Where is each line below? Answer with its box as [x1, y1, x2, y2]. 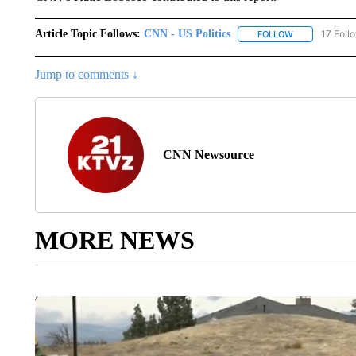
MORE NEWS [34, 226, 195, 255]
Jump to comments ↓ [34, 68, 138, 82]
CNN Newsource [162, 148, 254, 162]
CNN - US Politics [143, 28, 230, 40]
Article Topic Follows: [34, 28, 141, 40]
